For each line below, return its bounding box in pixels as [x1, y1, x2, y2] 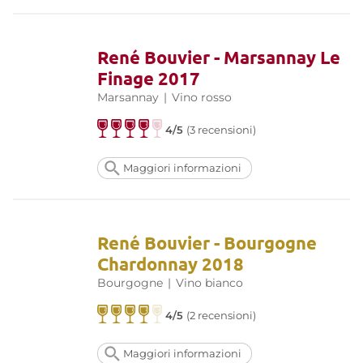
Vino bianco [176, 275, 243, 290]
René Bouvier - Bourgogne [97, 231, 317, 254]
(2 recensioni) [186, 309, 257, 322]
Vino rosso [172, 89, 232, 105]
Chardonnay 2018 [97, 252, 244, 275]
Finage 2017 [97, 66, 200, 89]
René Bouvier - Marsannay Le [97, 45, 340, 68]
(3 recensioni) [186, 123, 257, 136]
